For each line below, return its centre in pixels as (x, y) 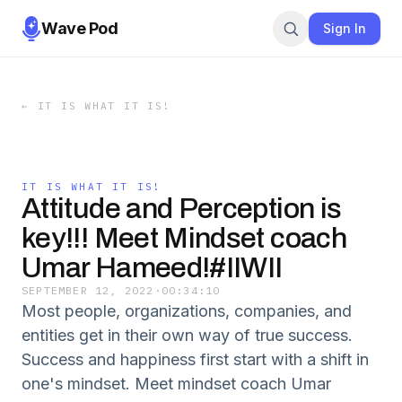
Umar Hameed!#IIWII (152, 268)
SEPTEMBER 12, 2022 (88, 290)
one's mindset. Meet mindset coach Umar (176, 384)
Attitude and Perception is (182, 209)
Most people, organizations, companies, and (187, 311)
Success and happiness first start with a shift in (195, 359)
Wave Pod (80, 28)
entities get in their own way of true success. (187, 335)
